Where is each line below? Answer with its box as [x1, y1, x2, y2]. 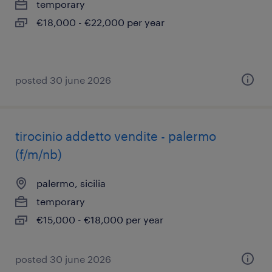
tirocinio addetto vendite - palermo [15, 129, 216, 143]
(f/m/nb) [15, 147, 62, 161]
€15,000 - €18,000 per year [36, 214, 163, 225]
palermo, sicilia [36, 177, 106, 189]
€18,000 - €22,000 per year [36, 16, 165, 28]
